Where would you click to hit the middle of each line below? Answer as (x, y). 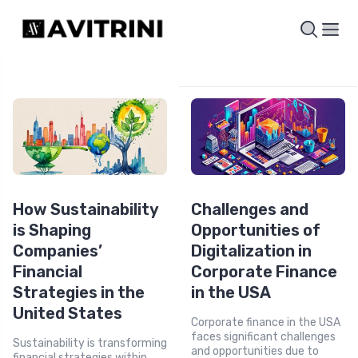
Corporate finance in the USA (266, 323)
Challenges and (250, 210)
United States (68, 314)
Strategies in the (79, 293)
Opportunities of (256, 231)
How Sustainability (86, 210)
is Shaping (52, 231)
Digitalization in (251, 251)
